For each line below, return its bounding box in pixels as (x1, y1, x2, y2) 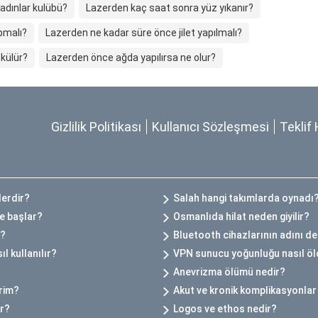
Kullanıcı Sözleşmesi (152, 119, 269, 135)
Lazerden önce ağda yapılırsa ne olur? (46, 52, 216, 64)
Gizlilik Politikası (51, 119, 141, 135)
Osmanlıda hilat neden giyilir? (173, 211, 309, 223)
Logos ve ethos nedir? (173, 303, 277, 315)
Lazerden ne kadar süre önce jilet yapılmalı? (45, 27, 242, 39)
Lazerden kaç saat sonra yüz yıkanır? (86, 2, 253, 14)
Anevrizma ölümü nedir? (173, 266, 285, 278)
